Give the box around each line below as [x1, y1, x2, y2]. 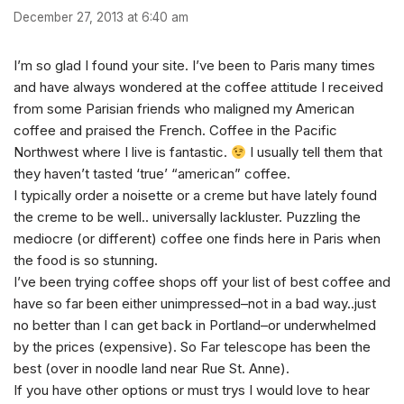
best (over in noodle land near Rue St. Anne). [14, 360, 289, 378]
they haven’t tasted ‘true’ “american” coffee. [14, 165, 290, 183]
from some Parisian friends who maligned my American [14, 100, 354, 118]
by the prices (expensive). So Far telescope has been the [14, 338, 371, 356]
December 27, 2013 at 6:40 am [14, 10, 188, 25]
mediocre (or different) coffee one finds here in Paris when [14, 230, 381, 248]
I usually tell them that [246, 143, 383, 161]
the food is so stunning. [14, 252, 158, 270]
